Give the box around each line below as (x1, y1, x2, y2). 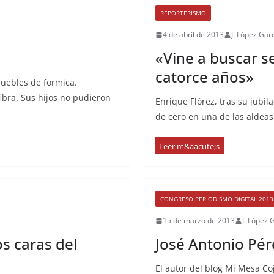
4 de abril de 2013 (163, 29, 224, 40)
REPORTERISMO (160, 9, 206, 17)
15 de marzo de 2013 (163, 215, 235, 226)
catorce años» (155, 67, 254, 87)
